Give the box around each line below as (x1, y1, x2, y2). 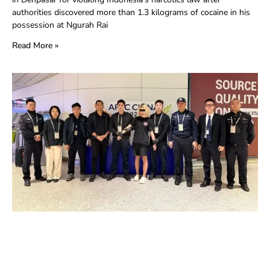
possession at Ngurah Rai (12, 19, 108, 31)
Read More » (12, 40, 58, 52)
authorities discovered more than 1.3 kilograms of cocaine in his (12, 7, 250, 19)
